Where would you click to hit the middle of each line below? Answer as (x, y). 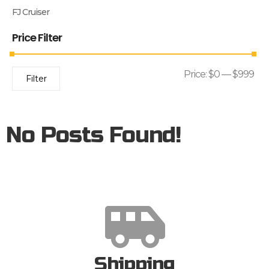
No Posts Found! (93, 135)
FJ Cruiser (31, 12)
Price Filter (37, 38)
